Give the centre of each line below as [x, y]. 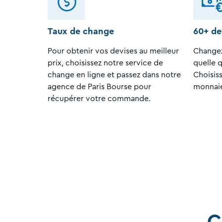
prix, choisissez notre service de [105, 63]
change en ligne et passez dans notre [114, 75]
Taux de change [81, 31]
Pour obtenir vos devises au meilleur [113, 51]
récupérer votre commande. [100, 98]
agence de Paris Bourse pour [99, 86]
